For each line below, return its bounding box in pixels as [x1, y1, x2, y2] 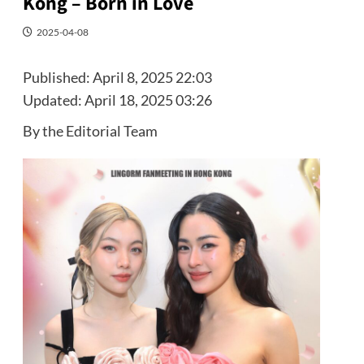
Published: [22, 67, 93, 86]
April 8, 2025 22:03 [92, 67, 212, 86]
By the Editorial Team [22, 121, 158, 140]
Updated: [22, 90, 84, 109]
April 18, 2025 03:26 [84, 90, 212, 109]
